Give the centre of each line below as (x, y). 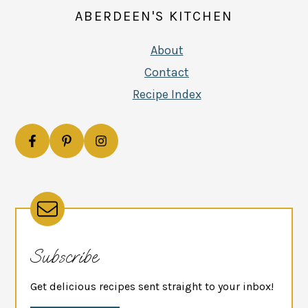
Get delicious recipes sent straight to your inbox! (152, 287)
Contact (167, 73)
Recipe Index (167, 95)
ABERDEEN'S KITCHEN (154, 16)
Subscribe (64, 257)
